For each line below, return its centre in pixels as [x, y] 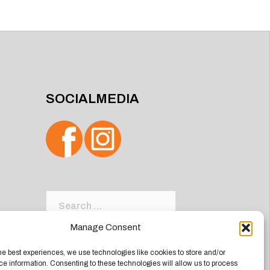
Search [62, 198]
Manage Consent [105, 227]
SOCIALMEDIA [93, 99]
